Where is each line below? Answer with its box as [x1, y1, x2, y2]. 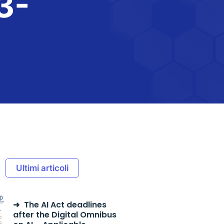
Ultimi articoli [16, 163, 68, 173]
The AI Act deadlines [23, 199, 106, 210]
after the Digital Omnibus [12, 209, 116, 220]
